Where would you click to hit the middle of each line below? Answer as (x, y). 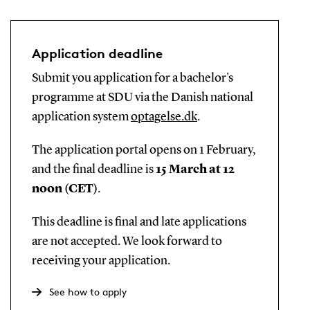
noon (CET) (64, 189)
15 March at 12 (195, 169)
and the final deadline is (93, 169)
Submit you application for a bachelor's (132, 78)
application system (81, 117)
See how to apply (88, 291)
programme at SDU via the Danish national (142, 97)
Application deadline (97, 53)
